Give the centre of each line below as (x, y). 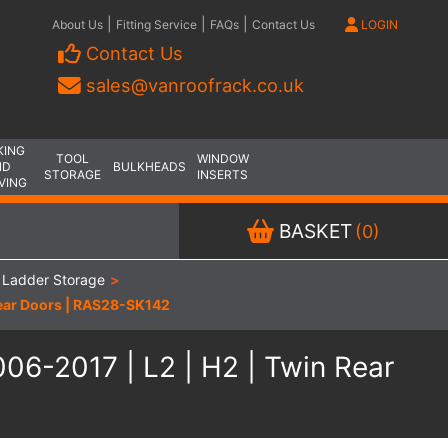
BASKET (313, 231)
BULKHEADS (149, 166)
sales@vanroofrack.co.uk (195, 85)
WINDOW (222, 158)
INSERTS (222, 174)
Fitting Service (156, 24)
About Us (77, 24)
